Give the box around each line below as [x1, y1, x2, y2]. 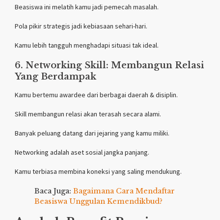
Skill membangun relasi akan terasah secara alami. [15, 109, 161, 118]
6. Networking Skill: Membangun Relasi [15, 59, 204, 71]
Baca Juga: [34, 186, 73, 195]
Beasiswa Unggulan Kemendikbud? [34, 196, 163, 206]
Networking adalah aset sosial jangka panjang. [15, 147, 149, 157]
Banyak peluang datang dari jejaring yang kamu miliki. [15, 128, 169, 137]
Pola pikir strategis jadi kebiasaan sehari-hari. [15, 21, 147, 30]
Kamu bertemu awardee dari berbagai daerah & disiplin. [15, 90, 178, 99]
